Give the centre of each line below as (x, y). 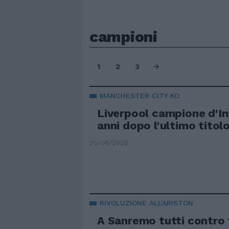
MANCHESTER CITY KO (140, 96)
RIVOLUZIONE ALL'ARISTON (146, 203)
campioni (123, 37)
